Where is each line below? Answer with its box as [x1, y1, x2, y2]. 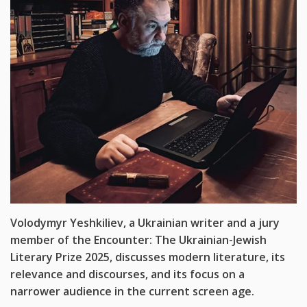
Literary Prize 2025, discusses [10, 249, 169, 265]
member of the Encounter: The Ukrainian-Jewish [10, 232, 267, 247]
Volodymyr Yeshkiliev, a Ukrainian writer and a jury [10, 214, 280, 230]
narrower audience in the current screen [10, 283, 232, 299]
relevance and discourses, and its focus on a [10, 266, 245, 282]
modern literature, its [169, 249, 285, 265]
